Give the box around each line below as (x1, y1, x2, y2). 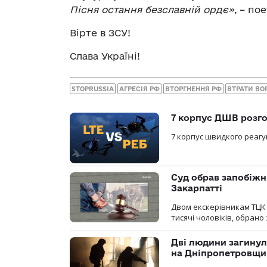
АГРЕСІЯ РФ (119, 85, 160, 93)
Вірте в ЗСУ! (70, 27, 131, 38)
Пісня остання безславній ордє (70, 4, 228, 15)
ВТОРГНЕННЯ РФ (165, 85, 222, 93)
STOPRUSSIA (72, 85, 114, 93)
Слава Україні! (70, 50, 140, 61)
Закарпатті (171, 182, 222, 193)
